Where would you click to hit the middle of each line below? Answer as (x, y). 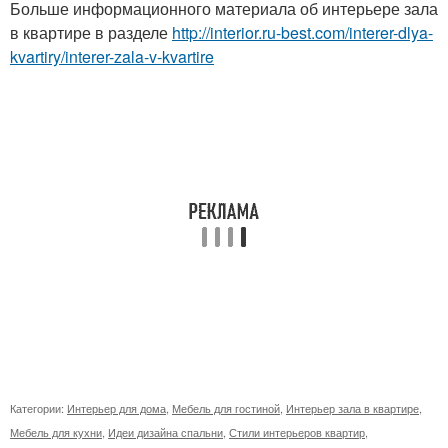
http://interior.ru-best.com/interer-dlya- (302, 32)
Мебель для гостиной (226, 407)
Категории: (38, 407)
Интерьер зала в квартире (352, 407)
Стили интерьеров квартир (297, 431)
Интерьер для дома (116, 407)
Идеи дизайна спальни (165, 431)
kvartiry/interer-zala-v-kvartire (112, 56)
